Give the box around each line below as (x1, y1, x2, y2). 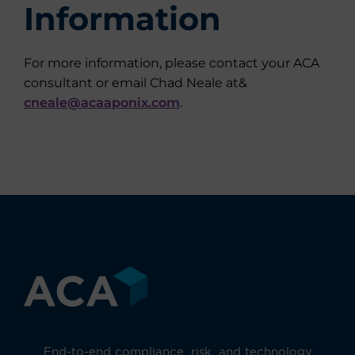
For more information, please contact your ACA (24, 55, 319, 71)
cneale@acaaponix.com (24, 95, 180, 110)
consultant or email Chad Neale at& (24, 75, 247, 90)
